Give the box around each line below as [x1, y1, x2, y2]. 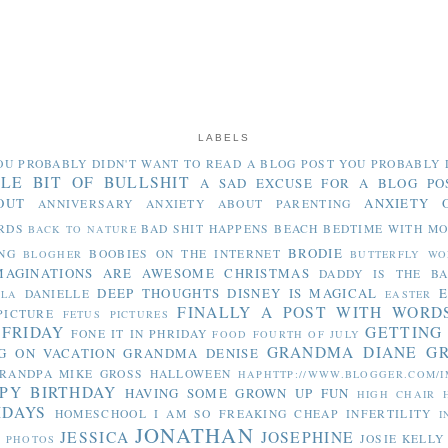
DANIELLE [24, 285, 90, 301]
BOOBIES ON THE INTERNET [89, 245, 281, 261]
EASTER [384, 286, 432, 301]
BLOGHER [23, 246, 83, 261]
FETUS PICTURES [62, 306, 169, 321]
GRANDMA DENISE [123, 343, 259, 362]
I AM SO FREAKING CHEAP [153, 405, 339, 421]
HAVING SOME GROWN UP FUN [124, 383, 350, 402]
